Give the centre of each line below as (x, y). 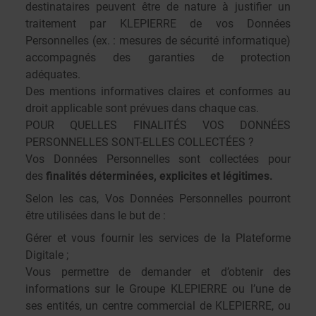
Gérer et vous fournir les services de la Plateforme (158, 238)
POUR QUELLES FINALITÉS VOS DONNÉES (158, 125)
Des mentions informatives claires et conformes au (158, 91)
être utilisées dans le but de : (96, 215)
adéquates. (53, 74)
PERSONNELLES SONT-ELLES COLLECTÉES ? (141, 142)
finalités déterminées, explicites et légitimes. (159, 176)
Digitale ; (47, 255)
